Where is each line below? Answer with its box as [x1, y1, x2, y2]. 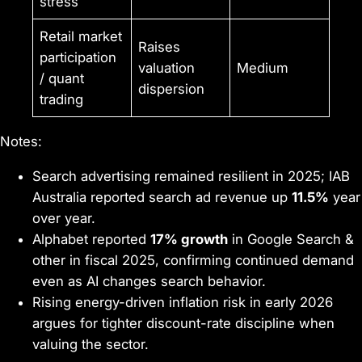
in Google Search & [228, 230, 354, 247]
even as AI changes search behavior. [32, 272, 266, 289]
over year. [32, 209, 95, 226]
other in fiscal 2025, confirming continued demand [32, 251, 354, 268]
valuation [138, 60, 196, 77]
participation [40, 49, 117, 66]
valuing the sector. [32, 335, 149, 352]
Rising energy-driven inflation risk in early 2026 [32, 293, 333, 310]
